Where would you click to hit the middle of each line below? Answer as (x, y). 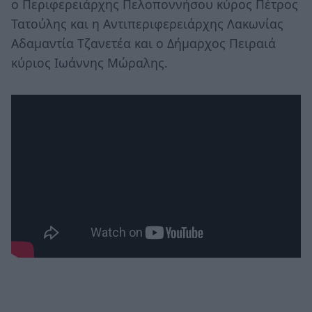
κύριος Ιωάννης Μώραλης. (89, 62)
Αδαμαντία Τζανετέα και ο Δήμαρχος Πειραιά (143, 43)
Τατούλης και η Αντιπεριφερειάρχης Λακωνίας (147, 23)
